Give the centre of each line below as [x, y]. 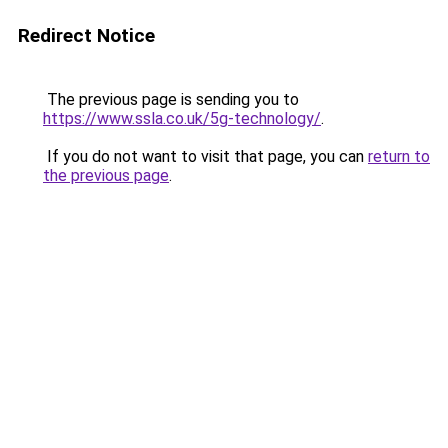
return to [399, 156]
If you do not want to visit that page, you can [205, 156]
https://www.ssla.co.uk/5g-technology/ [182, 118]
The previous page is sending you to [171, 99]
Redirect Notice [86, 35]
